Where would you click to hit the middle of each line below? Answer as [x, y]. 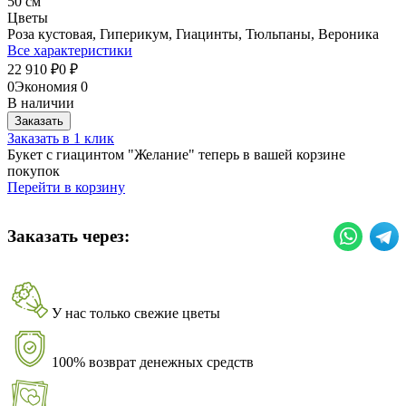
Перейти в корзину [66, 187]
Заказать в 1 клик [61, 138]
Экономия [48, 86]
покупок [34, 170]
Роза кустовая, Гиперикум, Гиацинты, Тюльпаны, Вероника [193, 34]
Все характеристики [70, 50]
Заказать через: [68, 237]
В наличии [41, 102]
